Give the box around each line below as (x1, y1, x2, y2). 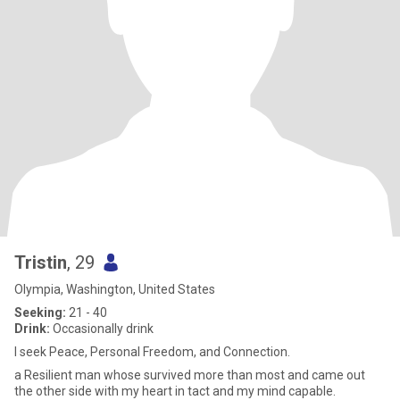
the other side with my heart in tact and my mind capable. (14, 384, 336, 398)
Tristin (14, 252, 67, 273)
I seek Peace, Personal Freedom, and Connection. (14, 345, 290, 359)
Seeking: (14, 305, 66, 320)
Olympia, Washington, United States (14, 282, 215, 296)
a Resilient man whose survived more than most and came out (14, 368, 365, 382)
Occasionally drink (50, 321, 154, 336)
